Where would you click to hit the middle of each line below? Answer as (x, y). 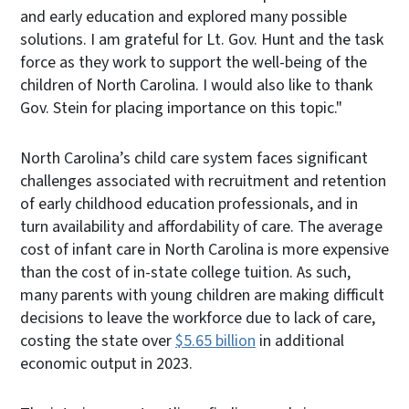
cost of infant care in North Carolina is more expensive (204, 249)
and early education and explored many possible (184, 16)
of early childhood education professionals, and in (189, 204)
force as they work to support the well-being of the (194, 62)
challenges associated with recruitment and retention (203, 181)
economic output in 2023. (106, 363)
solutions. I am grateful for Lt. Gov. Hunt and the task (202, 39)
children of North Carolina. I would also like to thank (196, 85)
